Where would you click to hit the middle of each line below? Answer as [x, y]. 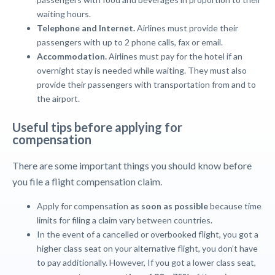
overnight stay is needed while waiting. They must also [142, 70]
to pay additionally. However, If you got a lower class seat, [146, 262]
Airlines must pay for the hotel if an [176, 56]
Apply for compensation [83, 206]
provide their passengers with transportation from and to [146, 84]
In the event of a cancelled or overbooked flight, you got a [148, 234]
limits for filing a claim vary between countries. [125, 220]
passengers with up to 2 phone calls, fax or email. [130, 42]
